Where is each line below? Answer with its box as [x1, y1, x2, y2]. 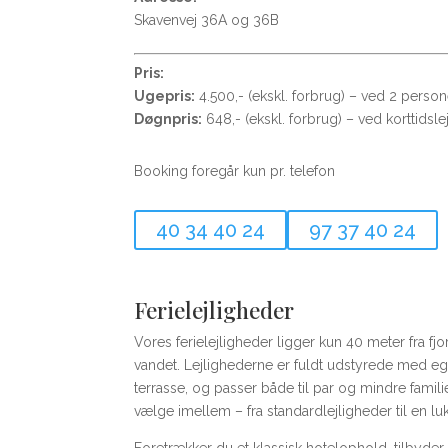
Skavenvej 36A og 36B [134, 11, 280, 28]
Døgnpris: [134, 110, 203, 127]
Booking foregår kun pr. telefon [134, 163, 336, 180]
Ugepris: [134, 87, 196, 104]
